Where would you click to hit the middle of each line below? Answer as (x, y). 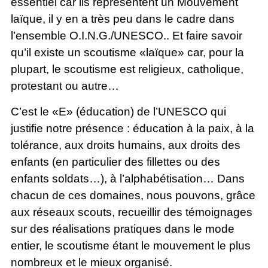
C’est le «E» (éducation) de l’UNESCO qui (118, 111)
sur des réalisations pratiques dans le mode (122, 229)
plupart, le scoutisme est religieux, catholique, (127, 69)
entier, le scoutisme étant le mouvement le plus (130, 245)
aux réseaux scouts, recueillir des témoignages (131, 212)
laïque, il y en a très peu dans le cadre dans (122, 19)
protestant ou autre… (65, 86)
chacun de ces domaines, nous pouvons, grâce (133, 195)
